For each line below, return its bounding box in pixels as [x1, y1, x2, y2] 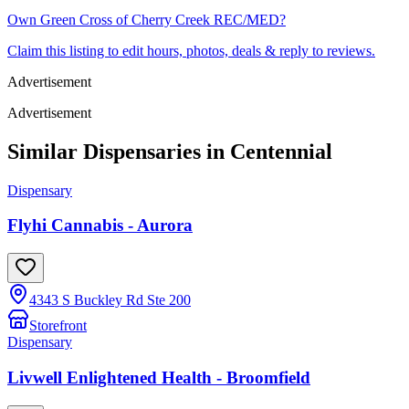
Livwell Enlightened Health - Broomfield [7, 367, 310, 387]
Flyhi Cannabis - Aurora [7, 215, 193, 236]
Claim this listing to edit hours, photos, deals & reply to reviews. [7, 42, 375, 58]
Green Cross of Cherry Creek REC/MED [40, 11, 279, 27]
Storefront [29, 318, 87, 334]
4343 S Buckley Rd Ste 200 [29, 292, 191, 309]
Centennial [230, 139, 332, 163]
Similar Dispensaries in [7, 139, 230, 163]
